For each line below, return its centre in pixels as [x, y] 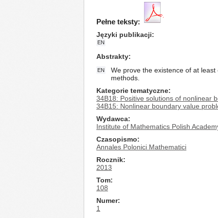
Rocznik [110, 160]
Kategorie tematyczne [132, 91]
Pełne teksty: [118, 22]
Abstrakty [112, 56]
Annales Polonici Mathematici [141, 147]
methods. [125, 78]
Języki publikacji [124, 35]
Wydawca [112, 119]
